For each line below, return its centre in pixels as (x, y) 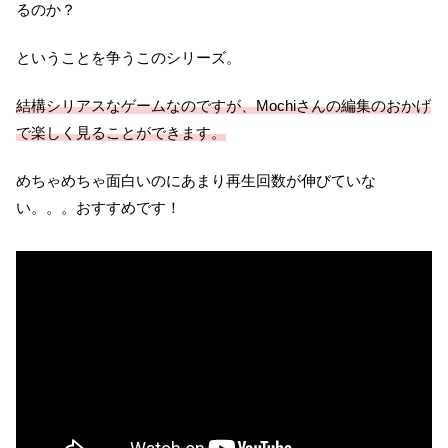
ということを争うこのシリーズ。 (128, 58)
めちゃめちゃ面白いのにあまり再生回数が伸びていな (196, 181)
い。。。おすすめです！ (98, 208)
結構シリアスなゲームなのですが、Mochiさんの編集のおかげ (223, 106)
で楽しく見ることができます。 (121, 133)
